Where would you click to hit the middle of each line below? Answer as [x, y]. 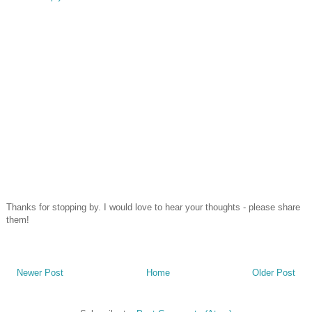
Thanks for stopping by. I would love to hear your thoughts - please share [153, 208]
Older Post [274, 273]
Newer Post [40, 273]
